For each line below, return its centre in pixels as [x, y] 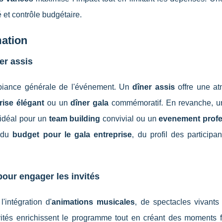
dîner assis [154, 87]
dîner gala [90, 103]
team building [75, 119]
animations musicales [93, 202]
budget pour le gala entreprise [72, 135]
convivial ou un [130, 119]
